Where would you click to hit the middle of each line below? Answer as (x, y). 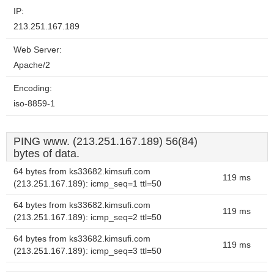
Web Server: (38, 50)
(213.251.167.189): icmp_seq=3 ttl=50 (87, 251)
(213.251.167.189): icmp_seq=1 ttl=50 (87, 184)
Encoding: (33, 88)
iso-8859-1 (34, 104)
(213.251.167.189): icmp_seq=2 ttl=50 (87, 217)
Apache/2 (32, 65)
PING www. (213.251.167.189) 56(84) (106, 141)
